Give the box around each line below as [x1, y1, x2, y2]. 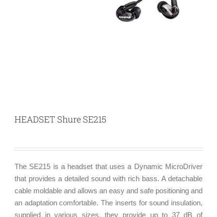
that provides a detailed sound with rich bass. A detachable [15, 174, 202, 183]
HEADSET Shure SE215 [15, 113, 106, 125]
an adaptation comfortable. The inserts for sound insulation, [15, 199, 202, 207]
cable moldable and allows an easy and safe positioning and [15, 186, 202, 195]
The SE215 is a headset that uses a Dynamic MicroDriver [15, 162, 202, 171]
